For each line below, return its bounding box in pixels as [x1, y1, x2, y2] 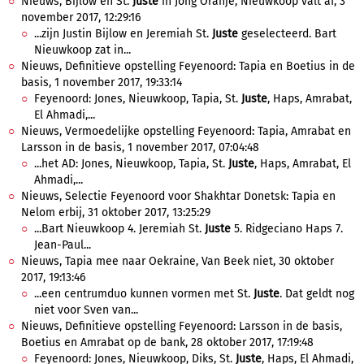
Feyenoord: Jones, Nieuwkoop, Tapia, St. [34, 92, 241, 106]
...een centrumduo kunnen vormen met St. [34, 287, 253, 301]
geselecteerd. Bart [238, 27, 336, 41]
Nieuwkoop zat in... [34, 43, 131, 57]
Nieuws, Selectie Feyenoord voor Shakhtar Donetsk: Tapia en [21, 189, 336, 203]
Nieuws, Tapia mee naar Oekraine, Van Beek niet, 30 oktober [21, 254, 334, 268]
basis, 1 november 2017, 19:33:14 [21, 76, 182, 89]
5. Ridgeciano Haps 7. [231, 222, 343, 236]
